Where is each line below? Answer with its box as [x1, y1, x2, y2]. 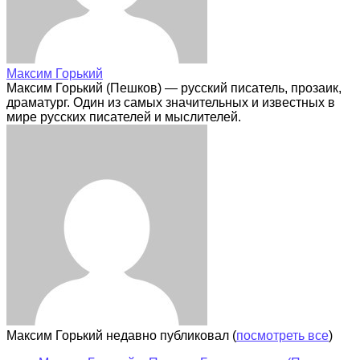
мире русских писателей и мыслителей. [6, 109, 241, 124]
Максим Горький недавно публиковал [6, 328, 232, 342]
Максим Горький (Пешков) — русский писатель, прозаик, [6, 80, 342, 95]
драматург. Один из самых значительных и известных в [6, 95, 335, 109]
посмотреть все [236, 328, 329, 342]
